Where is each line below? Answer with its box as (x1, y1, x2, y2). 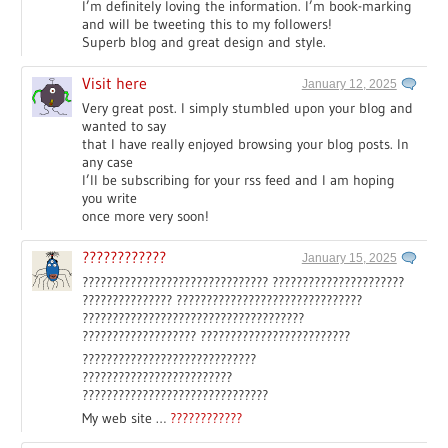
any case (82, 152, 134, 171)
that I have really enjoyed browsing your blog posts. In (82, 134, 410, 153)
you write (82, 188, 138, 207)
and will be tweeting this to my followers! (82, 14, 333, 33)
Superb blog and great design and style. (82, 32, 327, 51)
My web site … (82, 408, 171, 427)
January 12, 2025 (301, 76, 397, 91)
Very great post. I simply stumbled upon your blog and (82, 98, 414, 117)
